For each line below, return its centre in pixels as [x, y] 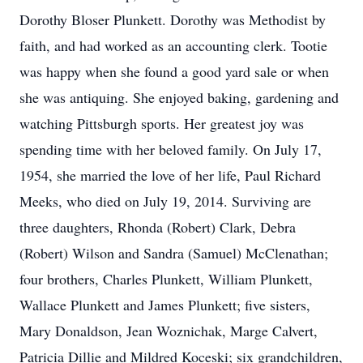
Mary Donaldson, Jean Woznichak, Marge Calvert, [169, 331]
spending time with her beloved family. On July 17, [171, 149]
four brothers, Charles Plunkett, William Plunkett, [166, 279]
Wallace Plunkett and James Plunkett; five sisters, [165, 305]
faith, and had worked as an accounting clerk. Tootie [173, 45]
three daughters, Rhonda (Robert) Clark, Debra [158, 227]
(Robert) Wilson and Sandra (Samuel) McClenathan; [174, 253]
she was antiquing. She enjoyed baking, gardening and [179, 97]
